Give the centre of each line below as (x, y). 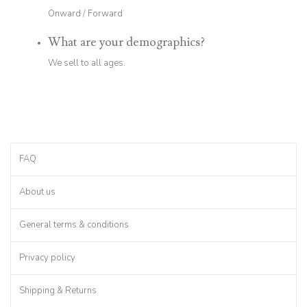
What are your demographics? (126, 42)
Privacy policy (47, 257)
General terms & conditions (74, 224)
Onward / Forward (85, 13)
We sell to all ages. (87, 63)
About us (37, 192)
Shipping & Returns (58, 290)
